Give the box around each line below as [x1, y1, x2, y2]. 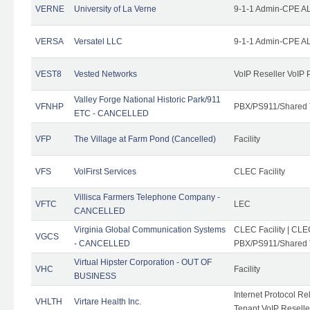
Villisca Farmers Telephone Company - [74, 192, 220, 202]
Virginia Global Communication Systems [74, 224, 226, 235]
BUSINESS [74, 271, 116, 281]
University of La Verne [74, 3, 156, 14]
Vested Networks [74, 69, 137, 79]
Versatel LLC [74, 36, 122, 46]
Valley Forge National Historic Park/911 [74, 94, 221, 104]
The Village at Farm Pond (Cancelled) [74, 134, 216, 144]
